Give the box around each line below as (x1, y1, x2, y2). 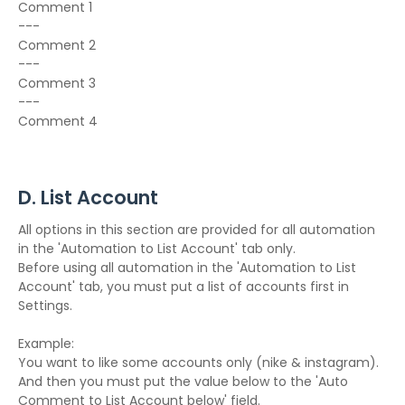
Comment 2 (18, 36, 96, 54)
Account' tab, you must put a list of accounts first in (18, 278, 349, 296)
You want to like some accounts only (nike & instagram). (18, 353, 379, 372)
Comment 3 (18, 74, 96, 92)
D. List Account (18, 184, 158, 211)
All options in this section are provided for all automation (18, 221, 375, 239)
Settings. (18, 297, 72, 315)
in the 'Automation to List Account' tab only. (18, 240, 296, 258)
